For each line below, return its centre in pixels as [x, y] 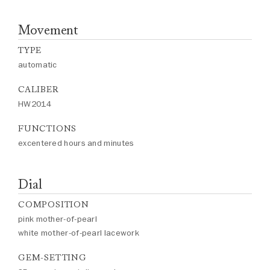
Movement [49, 30]
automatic [38, 65]
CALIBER [39, 89]
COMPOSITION [54, 205]
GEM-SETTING [52, 258]
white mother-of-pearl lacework [79, 233]
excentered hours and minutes [76, 143]
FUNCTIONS [48, 129]
